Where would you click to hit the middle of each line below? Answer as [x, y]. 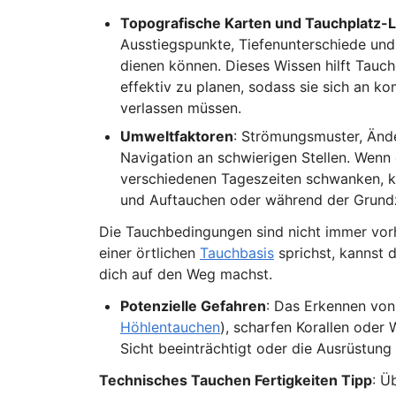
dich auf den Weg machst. [185, 274]
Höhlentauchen [170, 327]
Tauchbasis [236, 253]
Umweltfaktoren [176, 136]
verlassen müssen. [180, 108]
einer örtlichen [149, 253]
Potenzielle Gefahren [193, 306]
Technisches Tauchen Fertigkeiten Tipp [235, 380]
